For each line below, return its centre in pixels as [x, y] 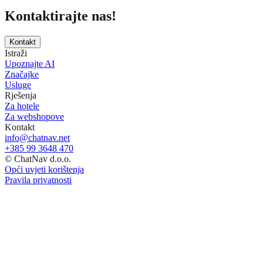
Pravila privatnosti [38, 180]
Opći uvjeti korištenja [44, 170]
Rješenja [21, 96]
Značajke [22, 75]
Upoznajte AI [30, 64]
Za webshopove [34, 117]
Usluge [18, 85]
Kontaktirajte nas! [60, 16]
